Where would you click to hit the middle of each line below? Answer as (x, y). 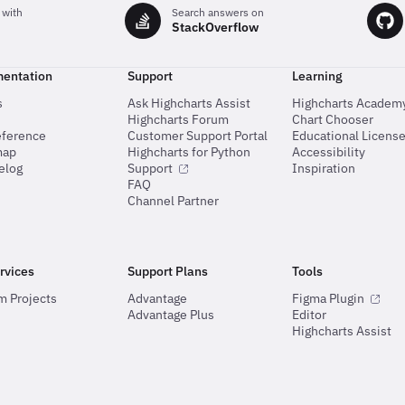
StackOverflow (215, 28)
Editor (310, 314)
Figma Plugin (329, 298)
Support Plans (167, 271)
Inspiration (324, 168)
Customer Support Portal (197, 135)
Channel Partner (173, 200)
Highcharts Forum (178, 119)
